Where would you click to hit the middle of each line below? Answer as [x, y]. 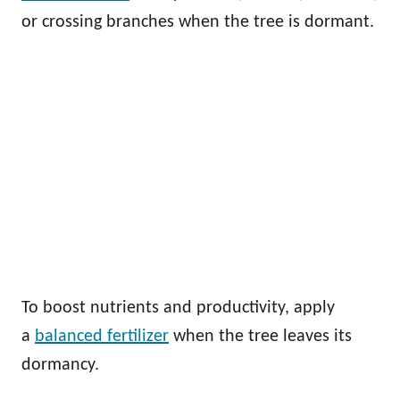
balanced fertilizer [102, 336]
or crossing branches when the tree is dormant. [198, 22]
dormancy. [60, 365]
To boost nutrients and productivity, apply [178, 308]
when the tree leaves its [260, 336]
